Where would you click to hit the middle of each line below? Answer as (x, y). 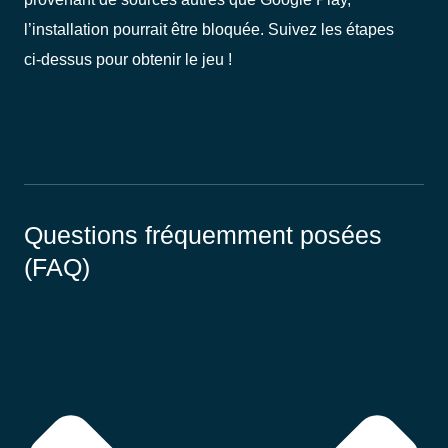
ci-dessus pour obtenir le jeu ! (128, 59)
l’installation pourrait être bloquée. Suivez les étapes (209, 29)
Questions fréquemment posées (203, 235)
